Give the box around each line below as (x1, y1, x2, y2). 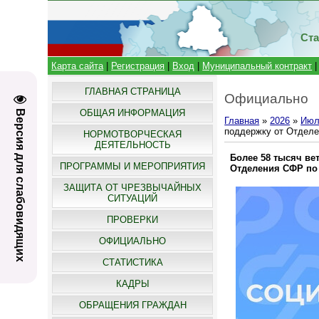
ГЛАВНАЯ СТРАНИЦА (84, 86, 181, 97)
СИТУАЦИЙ (108, 193, 158, 204)
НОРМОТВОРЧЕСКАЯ (83, 129, 182, 140)
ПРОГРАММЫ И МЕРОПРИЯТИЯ (60, 161, 206, 172)
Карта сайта (51, 61, 104, 71)
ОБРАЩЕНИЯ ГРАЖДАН (78, 300, 187, 310)
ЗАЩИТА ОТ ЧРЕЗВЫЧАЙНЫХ (63, 182, 202, 193)
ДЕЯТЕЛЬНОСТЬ (94, 140, 171, 150)
